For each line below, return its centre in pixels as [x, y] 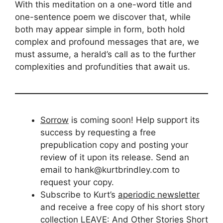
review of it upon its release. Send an [115, 158]
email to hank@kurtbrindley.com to [110, 170]
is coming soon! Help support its [134, 120]
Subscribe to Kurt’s [79, 195]
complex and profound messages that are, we [107, 42]
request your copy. [77, 182]
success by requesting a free [98, 133]
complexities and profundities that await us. [103, 67]
